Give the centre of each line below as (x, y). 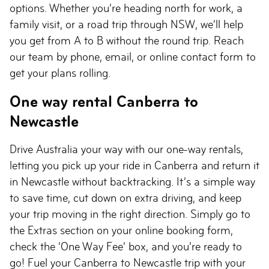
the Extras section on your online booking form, (121, 230)
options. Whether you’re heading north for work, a (126, 8)
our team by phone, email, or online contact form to (133, 57)
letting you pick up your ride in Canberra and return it (134, 165)
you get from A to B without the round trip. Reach (127, 41)
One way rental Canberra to (104, 101)
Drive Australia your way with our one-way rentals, (126, 149)
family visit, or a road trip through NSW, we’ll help (126, 24)
